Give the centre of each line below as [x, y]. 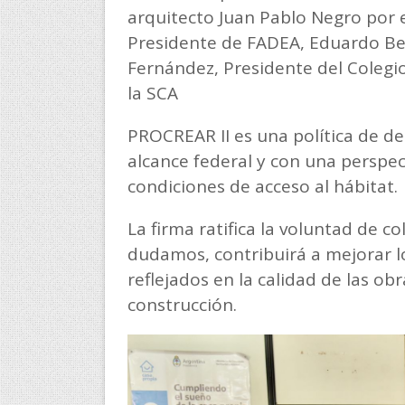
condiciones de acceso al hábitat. [262, 186]
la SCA [152, 93]
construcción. [182, 305]
